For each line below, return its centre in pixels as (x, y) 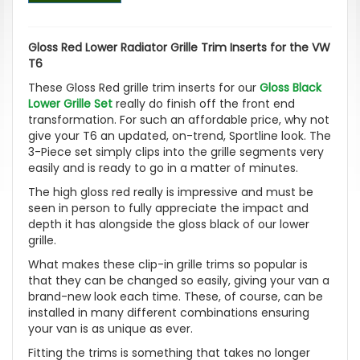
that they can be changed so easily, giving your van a (179, 280)
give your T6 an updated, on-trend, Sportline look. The (180, 135)
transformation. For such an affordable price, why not (179, 119)
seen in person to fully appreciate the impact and (168, 208)
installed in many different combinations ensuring (169, 312)
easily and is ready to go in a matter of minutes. (163, 168)
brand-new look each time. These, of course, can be (176, 296)
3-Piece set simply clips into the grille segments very (176, 151)
